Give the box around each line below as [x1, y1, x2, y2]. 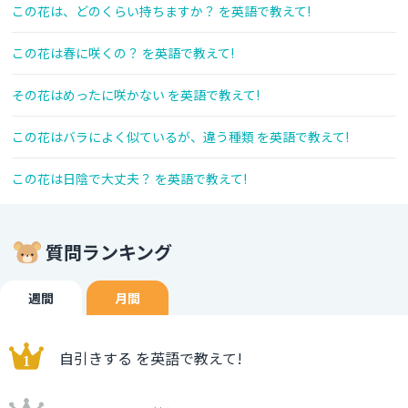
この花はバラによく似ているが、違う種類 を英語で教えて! [12, 127, 349, 147]
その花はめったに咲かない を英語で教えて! [12, 86, 260, 105]
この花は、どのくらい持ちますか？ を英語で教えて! [12, 2, 311, 21]
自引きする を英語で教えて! [59, 347, 242, 370]
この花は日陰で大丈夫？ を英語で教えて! [12, 169, 247, 189]
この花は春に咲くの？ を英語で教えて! [12, 44, 234, 63]
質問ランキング [46, 239, 172, 266]
